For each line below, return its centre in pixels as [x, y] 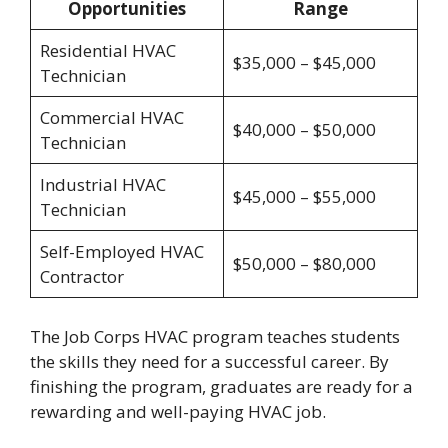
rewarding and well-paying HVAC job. [178, 411]
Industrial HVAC [102, 185]
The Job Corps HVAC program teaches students [215, 336]
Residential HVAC [107, 51]
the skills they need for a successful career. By [209, 361]
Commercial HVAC [111, 118]
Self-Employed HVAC [121, 252]
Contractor [81, 277]
